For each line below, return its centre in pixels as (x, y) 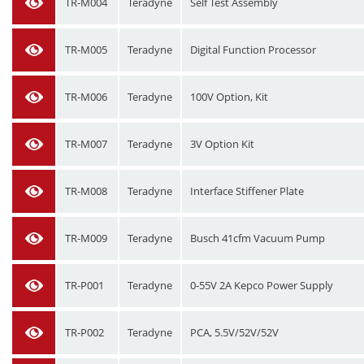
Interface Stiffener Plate (247, 191)
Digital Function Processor (253, 50)
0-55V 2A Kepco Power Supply (262, 285)
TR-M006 (86, 97)
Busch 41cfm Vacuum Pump (258, 238)
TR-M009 (86, 238)
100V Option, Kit (229, 97)
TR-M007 (86, 144)
